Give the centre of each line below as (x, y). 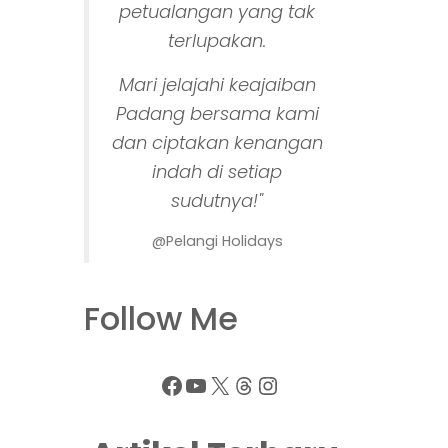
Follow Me (160, 318)
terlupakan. (217, 40)
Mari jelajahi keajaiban (217, 84)
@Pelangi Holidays (217, 240)
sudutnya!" (217, 200)
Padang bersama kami (217, 113)
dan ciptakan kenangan (217, 142)
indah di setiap (217, 171)
